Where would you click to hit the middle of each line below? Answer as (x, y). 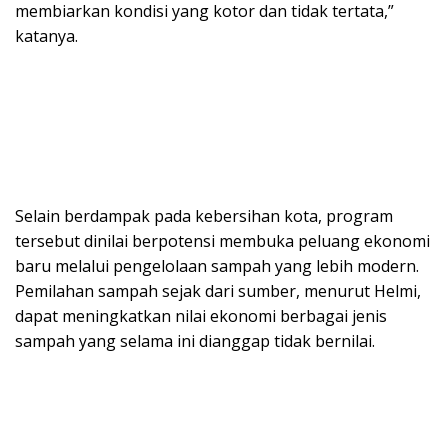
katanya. (46, 35)
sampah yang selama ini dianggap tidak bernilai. (195, 340)
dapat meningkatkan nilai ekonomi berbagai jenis (201, 315)
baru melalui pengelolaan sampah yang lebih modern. (217, 265)
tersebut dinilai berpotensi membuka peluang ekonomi (222, 240)
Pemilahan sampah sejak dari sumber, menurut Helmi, (218, 290)
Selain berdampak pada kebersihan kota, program (204, 215)
